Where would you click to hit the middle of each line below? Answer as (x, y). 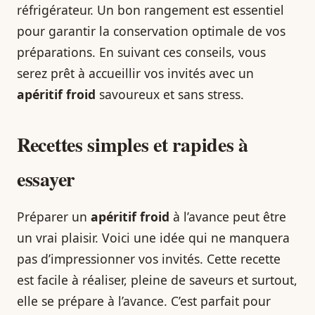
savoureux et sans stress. (170, 94)
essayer (46, 179)
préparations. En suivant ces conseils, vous (141, 52)
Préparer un (54, 216)
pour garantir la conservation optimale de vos (151, 31)
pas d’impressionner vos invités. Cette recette (149, 258)
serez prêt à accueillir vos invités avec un (135, 73)
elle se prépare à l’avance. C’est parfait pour (144, 301)
